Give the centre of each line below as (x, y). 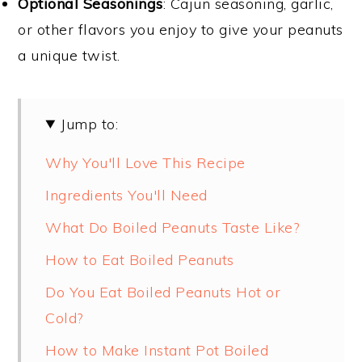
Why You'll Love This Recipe (145, 162)
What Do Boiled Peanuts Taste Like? (173, 227)
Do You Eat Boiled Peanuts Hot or (163, 292)
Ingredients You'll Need (126, 195)
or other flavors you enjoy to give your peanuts (181, 29)
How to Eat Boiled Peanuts (140, 259)
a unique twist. (69, 55)
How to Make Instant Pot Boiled (157, 350)
